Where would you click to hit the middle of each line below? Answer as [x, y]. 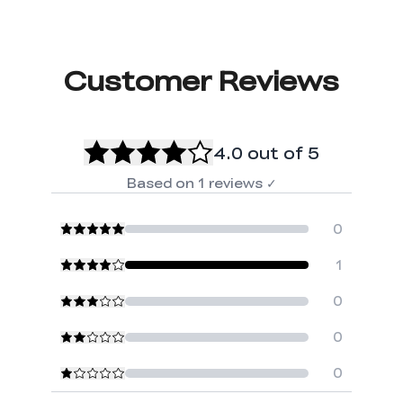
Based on [160, 183]
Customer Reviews [201, 80]
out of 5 [283, 152]
